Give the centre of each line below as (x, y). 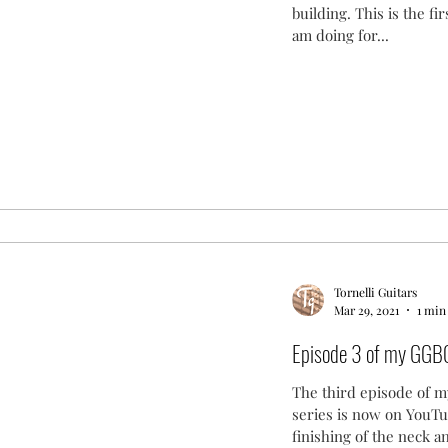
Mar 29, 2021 (366, 309)
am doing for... (340, 34)
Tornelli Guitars (375, 292)
